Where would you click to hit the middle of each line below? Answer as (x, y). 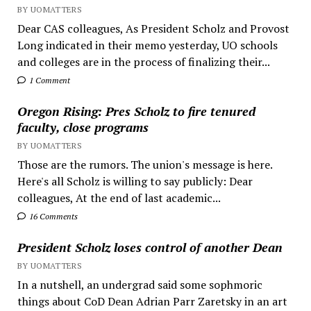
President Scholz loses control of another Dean (150, 247)
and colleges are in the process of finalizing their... (143, 61)
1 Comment (48, 80)
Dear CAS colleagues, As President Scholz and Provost (153, 28)
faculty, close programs (83, 127)
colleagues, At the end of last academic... (119, 197)
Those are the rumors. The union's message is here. (144, 164)
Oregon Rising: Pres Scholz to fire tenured (136, 111)
